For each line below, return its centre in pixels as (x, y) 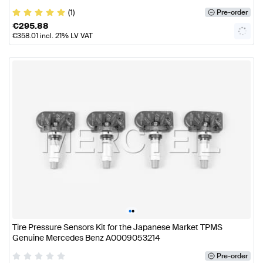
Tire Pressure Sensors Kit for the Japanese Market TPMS (117, 227)
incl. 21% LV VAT (65, 36)
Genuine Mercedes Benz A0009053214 (86, 238)
